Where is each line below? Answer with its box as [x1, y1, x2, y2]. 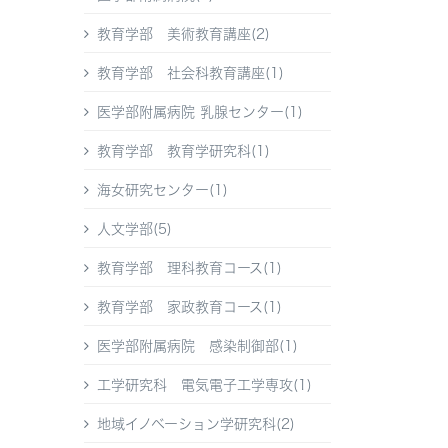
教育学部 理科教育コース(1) [97, 261, 282, 276]
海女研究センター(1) [97, 183, 228, 198]
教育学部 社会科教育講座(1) [97, 66, 284, 81]
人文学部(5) [97, 222, 172, 237]
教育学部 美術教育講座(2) [97, 27, 270, 42]
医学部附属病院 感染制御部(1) [97, 339, 298, 354]
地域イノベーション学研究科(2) [97, 417, 295, 432]
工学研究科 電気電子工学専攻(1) [97, 378, 312, 393]
